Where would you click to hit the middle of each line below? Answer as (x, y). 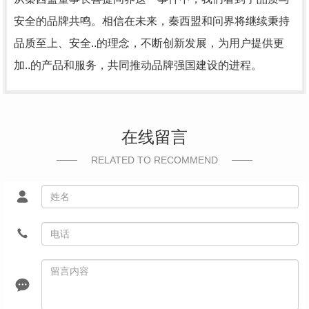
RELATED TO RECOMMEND (154, 160)
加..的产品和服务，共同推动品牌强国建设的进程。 (138, 65)
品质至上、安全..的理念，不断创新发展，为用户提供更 (149, 43)
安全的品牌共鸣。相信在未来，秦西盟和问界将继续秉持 (152, 21)
